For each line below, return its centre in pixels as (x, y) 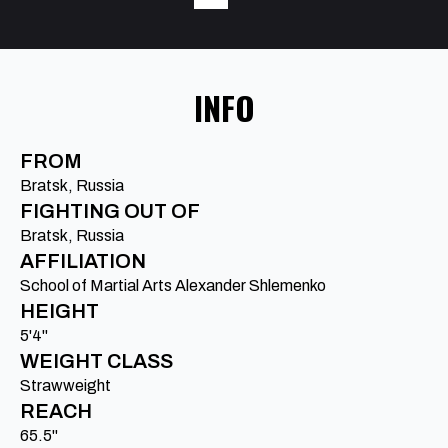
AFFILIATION (83, 261)
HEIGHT (59, 311)
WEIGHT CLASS (96, 361)
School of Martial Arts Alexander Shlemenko (173, 286)
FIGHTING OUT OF (110, 211)
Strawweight (65, 386)
